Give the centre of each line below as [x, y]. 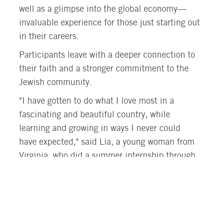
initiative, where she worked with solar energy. [106, 184]
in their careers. [49, 37]
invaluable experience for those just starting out [109, 23]
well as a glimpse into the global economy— [103, 10]
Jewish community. [55, 83]
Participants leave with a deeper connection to [107, 55]
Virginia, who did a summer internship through [107, 156]
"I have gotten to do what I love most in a [97, 101]
